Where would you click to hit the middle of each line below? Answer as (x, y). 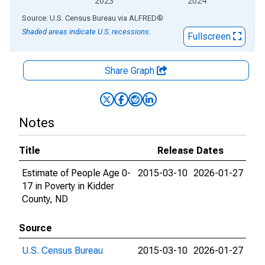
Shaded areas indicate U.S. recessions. (86, 32)
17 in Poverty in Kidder (68, 186)
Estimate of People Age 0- (76, 173)
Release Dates (190, 151)
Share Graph (131, 71)
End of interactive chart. (59, 17)
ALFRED (143, 18)
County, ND (45, 199)
